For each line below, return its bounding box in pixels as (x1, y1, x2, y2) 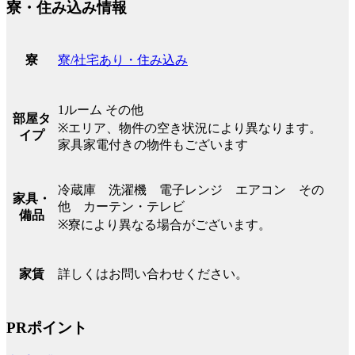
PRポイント (6, 319, 87, 336)
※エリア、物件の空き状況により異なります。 (58, 121, 322, 136)
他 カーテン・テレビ (58, 200, 185, 214)
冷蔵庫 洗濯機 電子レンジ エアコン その (58, 183, 324, 197)
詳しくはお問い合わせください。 (58, 267, 248, 281)
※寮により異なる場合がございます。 (58, 218, 271, 232)
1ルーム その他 (58, 103, 143, 117)
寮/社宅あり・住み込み (58, 53, 188, 67)
